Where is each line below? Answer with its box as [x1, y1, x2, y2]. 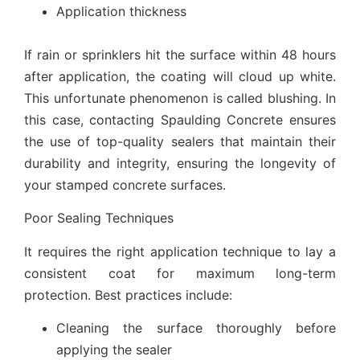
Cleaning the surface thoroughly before [56, 320, 336, 337]
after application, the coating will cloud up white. [24, 67, 336, 84]
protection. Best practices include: [24, 286, 232, 303]
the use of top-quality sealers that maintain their [24, 133, 336, 149]
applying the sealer [56, 342, 172, 358]
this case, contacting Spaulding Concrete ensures [24, 111, 336, 128]
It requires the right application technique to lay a [24, 243, 336, 260]
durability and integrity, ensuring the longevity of [24, 154, 336, 171]
